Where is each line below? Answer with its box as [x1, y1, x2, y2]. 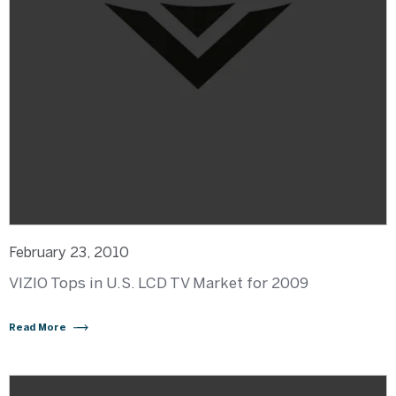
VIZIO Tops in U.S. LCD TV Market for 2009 [9, 274, 308, 292]
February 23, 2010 [9, 244, 129, 261]
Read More [9, 322, 66, 333]
